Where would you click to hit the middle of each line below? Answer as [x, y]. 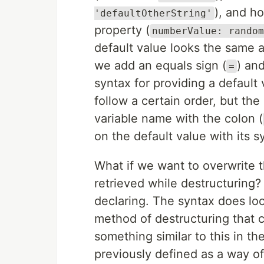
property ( [122, 30]
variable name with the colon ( [179, 118]
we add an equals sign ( [160, 65]
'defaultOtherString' [153, 13]
